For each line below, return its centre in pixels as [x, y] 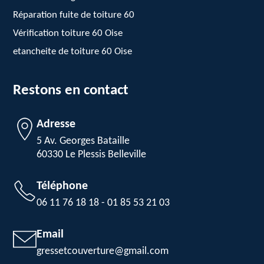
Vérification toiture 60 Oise [68, 33]
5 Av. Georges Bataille [83, 141]
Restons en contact [71, 90]
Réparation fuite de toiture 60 [74, 15]
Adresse [56, 124]
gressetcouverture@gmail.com [103, 251]
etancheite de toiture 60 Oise [73, 52]
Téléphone [62, 186]
